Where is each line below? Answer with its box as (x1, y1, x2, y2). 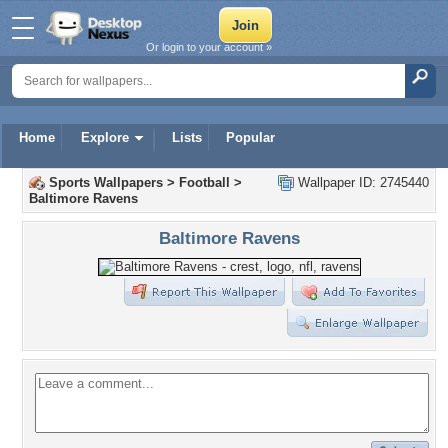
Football (179, 175, 230, 190)
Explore (81, 130, 129, 145)
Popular (226, 130, 275, 145)
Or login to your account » (146, 41, 272, 53)
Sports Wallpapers (49, 175, 163, 190)
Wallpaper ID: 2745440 (294, 175, 429, 190)
